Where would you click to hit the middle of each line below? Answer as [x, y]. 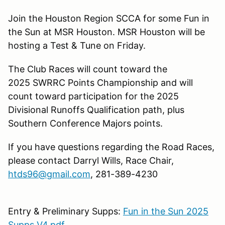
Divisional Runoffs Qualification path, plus [96, 109]
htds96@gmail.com [49, 174]
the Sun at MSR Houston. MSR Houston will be [106, 32]
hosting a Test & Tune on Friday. [79, 45]
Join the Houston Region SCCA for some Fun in [109, 18]
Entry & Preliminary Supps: [66, 211]
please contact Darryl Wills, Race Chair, [91, 160]
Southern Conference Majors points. [88, 123]
